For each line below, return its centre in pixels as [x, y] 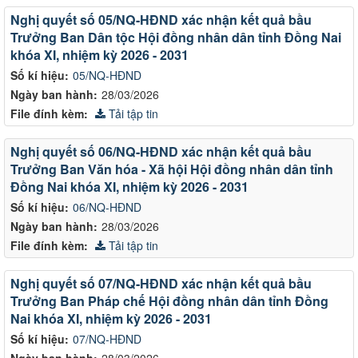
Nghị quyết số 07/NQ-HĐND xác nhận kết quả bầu [161, 283]
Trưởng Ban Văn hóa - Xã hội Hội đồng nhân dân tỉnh [172, 169]
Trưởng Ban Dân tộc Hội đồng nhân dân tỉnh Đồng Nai [176, 37]
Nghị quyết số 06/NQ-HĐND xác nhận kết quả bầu [161, 151]
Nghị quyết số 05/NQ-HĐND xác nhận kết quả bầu [161, 19]
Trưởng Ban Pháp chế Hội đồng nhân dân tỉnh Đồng [169, 300]
